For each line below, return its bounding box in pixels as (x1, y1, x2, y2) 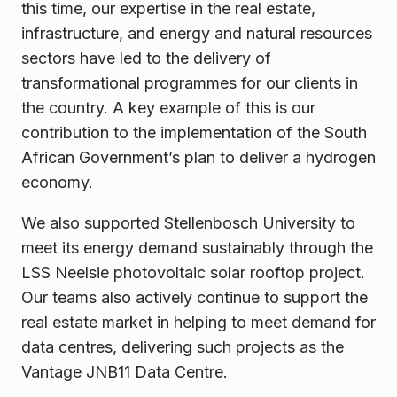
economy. (21, 173, 93, 192)
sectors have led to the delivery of (21, 49, 271, 68)
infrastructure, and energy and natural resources (21, 24, 372, 43)
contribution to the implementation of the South (21, 123, 367, 143)
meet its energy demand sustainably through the (21, 238, 373, 258)
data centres (21, 338, 113, 357)
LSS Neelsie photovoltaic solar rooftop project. (21, 263, 365, 283)
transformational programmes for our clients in (21, 74, 358, 93)
